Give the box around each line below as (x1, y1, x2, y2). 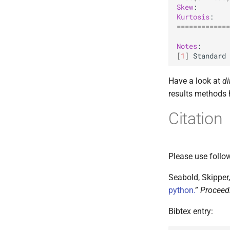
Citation (168, 109, 223, 129)
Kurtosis (177, 12, 209, 22)
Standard (193, 51, 226, 61)
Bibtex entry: (168, 206, 213, 217)
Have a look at (168, 76, 222, 86)
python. (168, 185, 195, 196)
